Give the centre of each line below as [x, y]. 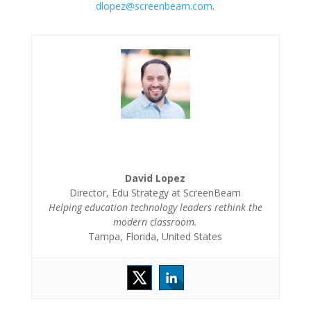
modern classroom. [155, 221]
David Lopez [155, 178]
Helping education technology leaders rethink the [155, 207]
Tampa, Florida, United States [155, 236]
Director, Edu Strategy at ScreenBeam [155, 192]
